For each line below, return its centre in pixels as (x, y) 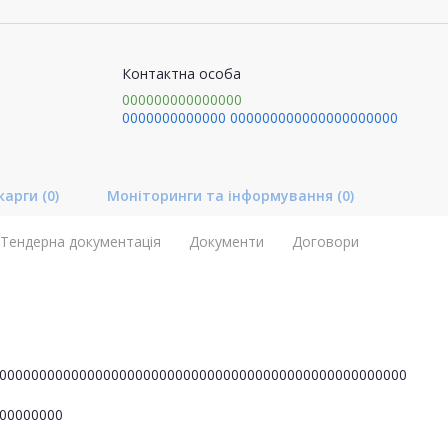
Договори (325, 241)
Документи (226, 241)
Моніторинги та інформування (222, 195)
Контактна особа (181, 73)
